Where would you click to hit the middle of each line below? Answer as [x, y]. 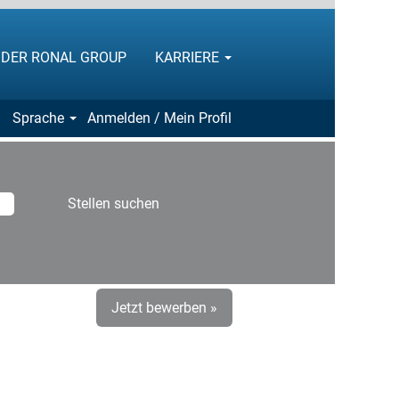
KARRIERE [189, 57]
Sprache [40, 118]
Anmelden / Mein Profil [159, 118]
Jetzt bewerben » [164, 307]
